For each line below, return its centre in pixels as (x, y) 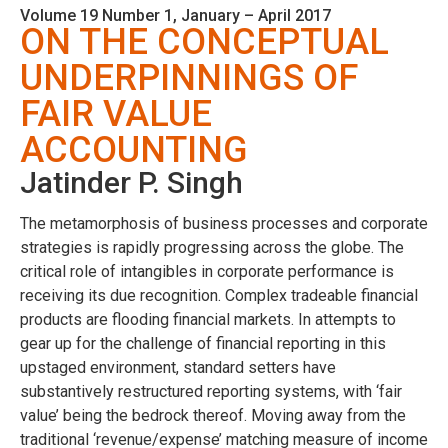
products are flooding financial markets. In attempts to (208, 319)
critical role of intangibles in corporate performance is (207, 271)
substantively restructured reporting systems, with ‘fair (211, 391)
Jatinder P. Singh (131, 182)
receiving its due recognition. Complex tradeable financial (219, 295)
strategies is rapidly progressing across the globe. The (212, 247)
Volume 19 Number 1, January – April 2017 (175, 15)
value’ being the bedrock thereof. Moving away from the (213, 415)
